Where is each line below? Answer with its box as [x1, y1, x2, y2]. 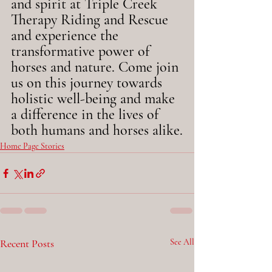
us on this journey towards [11, 74, 166, 92]
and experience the [11, 27, 122, 44]
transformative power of [11, 42, 153, 60]
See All [170, 237, 194, 247]
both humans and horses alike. [11, 121, 183, 139]
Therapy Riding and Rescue [11, 11, 172, 29]
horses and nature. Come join [11, 58, 182, 76]
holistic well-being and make [11, 90, 178, 107]
